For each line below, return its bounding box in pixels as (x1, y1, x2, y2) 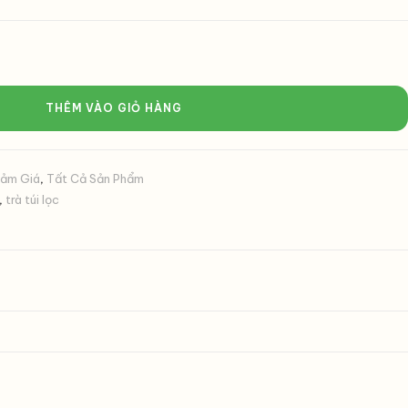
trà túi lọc (5, 192, 59, 207)
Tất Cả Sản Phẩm (46, 171, 144, 186)
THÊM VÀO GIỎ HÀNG (46, 101, 183, 115)
